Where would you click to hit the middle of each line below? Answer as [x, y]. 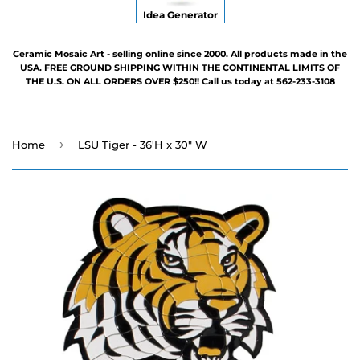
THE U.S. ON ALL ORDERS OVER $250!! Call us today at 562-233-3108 [180, 81]
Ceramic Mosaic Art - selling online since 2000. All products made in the [180, 53]
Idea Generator [180, 14]
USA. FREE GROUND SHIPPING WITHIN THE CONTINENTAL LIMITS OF [180, 67]
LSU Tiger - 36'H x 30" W [143, 144]
